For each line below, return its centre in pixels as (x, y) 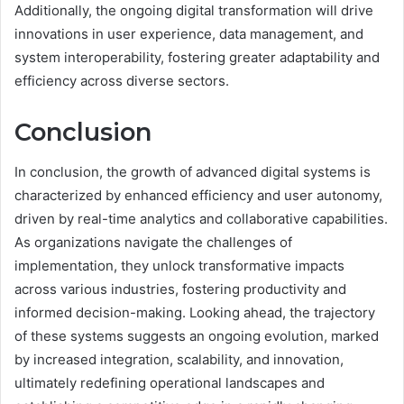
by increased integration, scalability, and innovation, (179, 360)
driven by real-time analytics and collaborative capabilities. (201, 219)
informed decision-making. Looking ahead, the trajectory (195, 313)
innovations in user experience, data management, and (189, 33)
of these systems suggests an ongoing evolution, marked (197, 336)
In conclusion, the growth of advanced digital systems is (193, 172)
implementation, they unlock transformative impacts (179, 266)
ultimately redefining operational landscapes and (170, 383)
